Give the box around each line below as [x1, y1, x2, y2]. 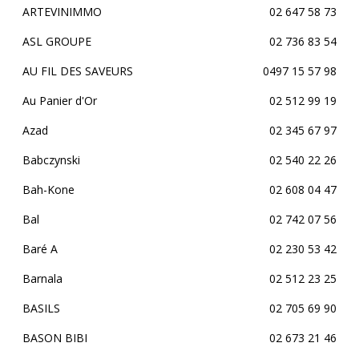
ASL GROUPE [22, 34, 91, 49]
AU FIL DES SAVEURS [22, 63, 133, 79]
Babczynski [22, 152, 80, 167]
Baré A [22, 241, 58, 256]
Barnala [22, 271, 63, 286]
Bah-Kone [22, 182, 75, 197]
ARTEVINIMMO [22, 4, 102, 19]
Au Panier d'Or [22, 93, 97, 108]
